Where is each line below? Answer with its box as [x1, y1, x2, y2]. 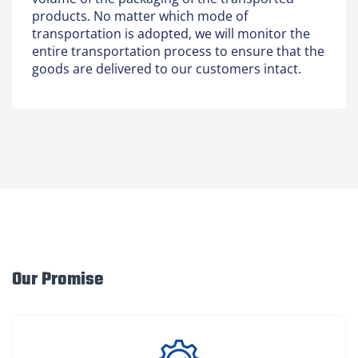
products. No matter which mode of [32, 7, 248, 26]
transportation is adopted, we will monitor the [32, 25, 310, 43]
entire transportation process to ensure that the [32, 42, 324, 61]
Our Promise [12, 266, 103, 294]
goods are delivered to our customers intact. [32, 60, 301, 78]
